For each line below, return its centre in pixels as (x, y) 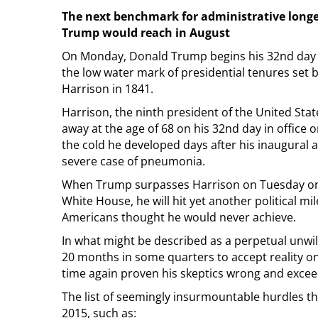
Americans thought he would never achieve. (179, 217)
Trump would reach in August (146, 32)
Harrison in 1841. (108, 88)
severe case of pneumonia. (133, 161)
